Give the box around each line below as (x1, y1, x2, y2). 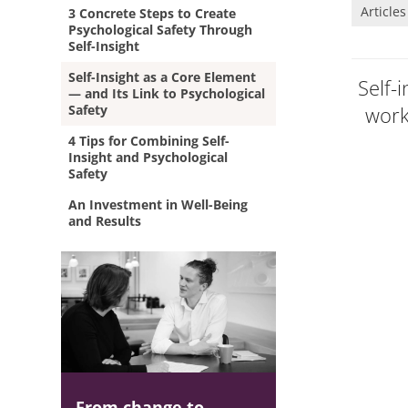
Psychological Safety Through (68, 21, 253, 38)
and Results (68, 212, 142, 229)
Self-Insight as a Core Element (68, 68, 257, 86)
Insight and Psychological (68, 148, 229, 166)
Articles (360, 3, 406, 20)
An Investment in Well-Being (68, 196, 249, 213)
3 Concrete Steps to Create (68, 5, 237, 22)
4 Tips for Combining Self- (68, 132, 230, 149)
